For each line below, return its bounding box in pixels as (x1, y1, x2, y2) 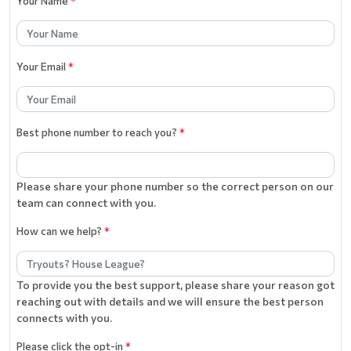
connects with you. (16, 310, 112, 324)
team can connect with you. (16, 195, 156, 209)
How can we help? (16, 223, 104, 237)
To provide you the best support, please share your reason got (16, 277, 335, 291)
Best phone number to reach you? (16, 125, 179, 139)
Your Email (16, 59, 68, 73)
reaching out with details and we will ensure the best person (16, 294, 324, 308)
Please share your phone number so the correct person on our (16, 179, 334, 193)
